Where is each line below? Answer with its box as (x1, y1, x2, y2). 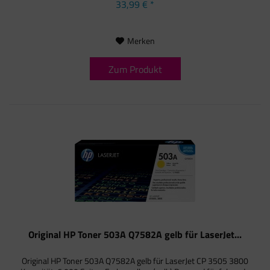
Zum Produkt (108, 62, 162, 77)
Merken (127, 34, 155, 48)
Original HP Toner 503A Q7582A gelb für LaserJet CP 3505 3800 (22, 254, 249, 267)
